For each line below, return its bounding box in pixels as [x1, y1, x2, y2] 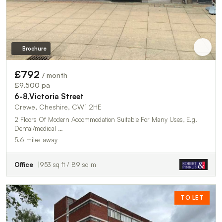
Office [14, 160, 33, 168]
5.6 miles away [14, 135, 57, 144]
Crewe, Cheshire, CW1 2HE [14, 102, 102, 111]
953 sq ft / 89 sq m [40, 160, 96, 168]
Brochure [22, 45, 47, 52]
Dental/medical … [14, 124, 63, 132]
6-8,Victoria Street [14, 91, 84, 101]
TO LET [180, 193, 204, 201]
